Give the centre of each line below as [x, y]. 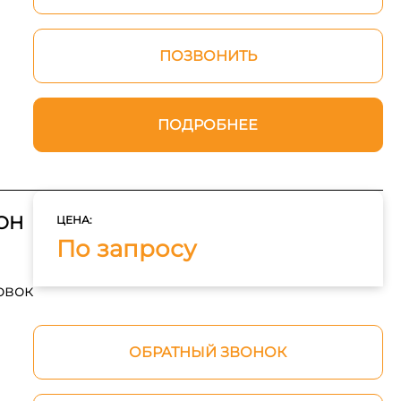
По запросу [126, 249]
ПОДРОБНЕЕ [208, 125]
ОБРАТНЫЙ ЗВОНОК [208, 352]
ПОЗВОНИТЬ [208, 56]
